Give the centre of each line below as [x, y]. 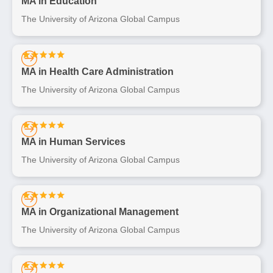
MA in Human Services [73, 141]
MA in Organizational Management [100, 212]
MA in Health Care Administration [97, 71]
